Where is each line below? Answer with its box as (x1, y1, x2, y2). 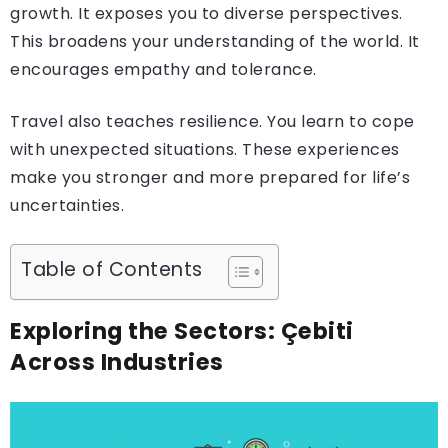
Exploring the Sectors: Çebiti (10, 315, 354, 347)
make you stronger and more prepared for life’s (10, 166, 410, 189)
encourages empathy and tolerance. (10, 58, 317, 81)
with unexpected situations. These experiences (10, 138, 400, 161)
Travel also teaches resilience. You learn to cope (10, 110, 415, 133)
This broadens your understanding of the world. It (10, 30, 420, 53)
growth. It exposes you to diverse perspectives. (10, 2, 403, 25)
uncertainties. (10, 194, 124, 217)
